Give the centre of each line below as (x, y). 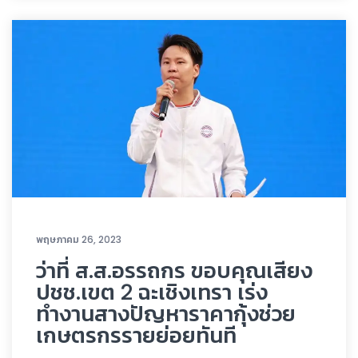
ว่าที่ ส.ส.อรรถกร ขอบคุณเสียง (174, 271)
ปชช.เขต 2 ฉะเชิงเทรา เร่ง (152, 292)
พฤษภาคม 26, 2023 (79, 240)
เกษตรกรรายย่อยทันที (136, 336)
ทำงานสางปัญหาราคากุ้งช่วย (166, 314)
